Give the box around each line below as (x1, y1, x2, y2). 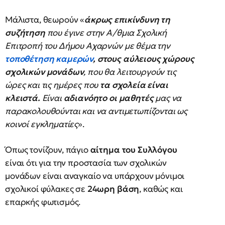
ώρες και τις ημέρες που (5, 79, 100, 90)
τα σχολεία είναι (100, 79, 168, 90)
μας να (155, 92, 182, 103)
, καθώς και (139, 183, 183, 194)
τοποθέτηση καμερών (5, 53, 93, 64)
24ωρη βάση (85, 183, 140, 194)
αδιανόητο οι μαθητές (63, 92, 156, 103)
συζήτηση (5, 27, 45, 38)
